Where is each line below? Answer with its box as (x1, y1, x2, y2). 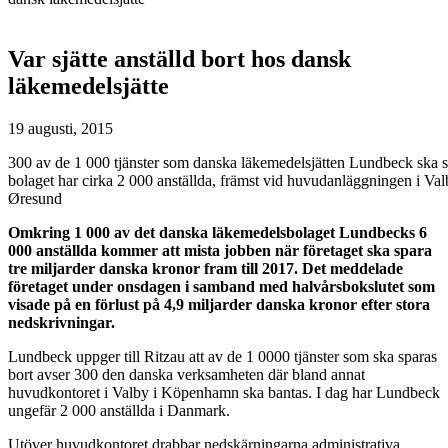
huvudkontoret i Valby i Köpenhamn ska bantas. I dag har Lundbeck (8, 383, 440, 401)
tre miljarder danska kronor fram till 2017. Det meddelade (8, 259, 403, 277)
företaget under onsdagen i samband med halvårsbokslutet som (8, 277, 435, 295)
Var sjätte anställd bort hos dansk (8, 45, 351, 72)
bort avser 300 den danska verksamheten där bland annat (8, 365, 365, 383)
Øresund (8, 189, 62, 207)
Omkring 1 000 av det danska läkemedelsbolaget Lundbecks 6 (8, 223, 427, 241)
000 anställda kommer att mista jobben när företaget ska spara (8, 241, 432, 259)
